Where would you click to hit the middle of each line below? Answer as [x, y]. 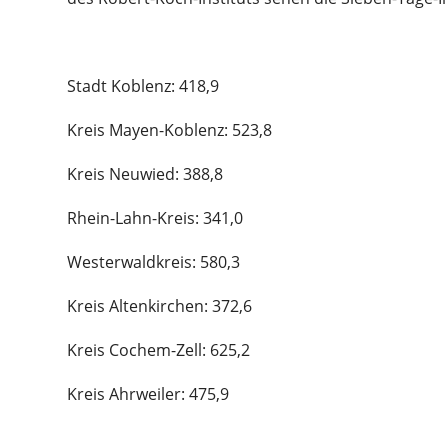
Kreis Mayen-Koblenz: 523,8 [169, 130]
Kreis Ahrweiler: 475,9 [148, 394]
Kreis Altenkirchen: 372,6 [159, 306]
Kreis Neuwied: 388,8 [145, 174]
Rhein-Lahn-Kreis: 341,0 [155, 218]
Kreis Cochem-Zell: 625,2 [158, 350]
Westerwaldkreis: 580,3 [153, 262]
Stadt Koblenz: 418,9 [143, 86]
